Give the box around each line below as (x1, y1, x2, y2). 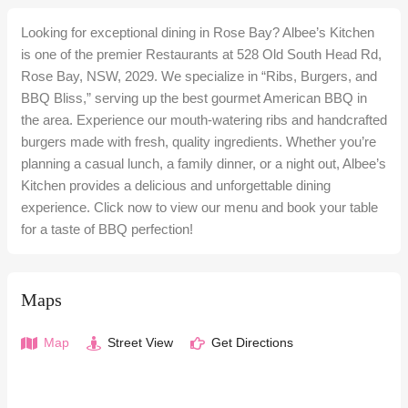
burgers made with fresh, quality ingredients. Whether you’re (21, 134, 376, 149)
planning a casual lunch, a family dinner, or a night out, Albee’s (21, 156, 386, 171)
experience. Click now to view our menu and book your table (21, 199, 378, 215)
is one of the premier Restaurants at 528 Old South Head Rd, (21, 46, 382, 62)
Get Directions (208, 335, 293, 350)
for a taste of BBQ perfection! (21, 221, 193, 237)
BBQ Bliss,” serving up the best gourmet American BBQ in (21, 90, 367, 106)
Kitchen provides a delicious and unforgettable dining (21, 178, 331, 193)
